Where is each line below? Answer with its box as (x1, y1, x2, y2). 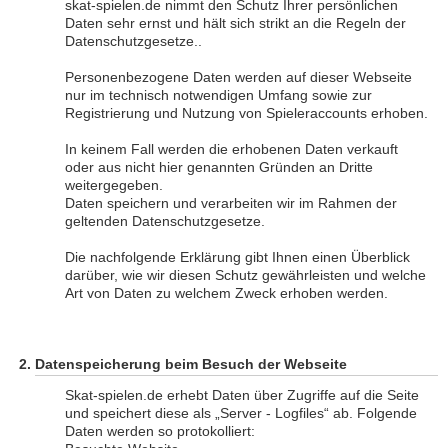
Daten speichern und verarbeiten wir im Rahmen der (65, 195, 397, 211)
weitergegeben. (65, 177, 163, 193)
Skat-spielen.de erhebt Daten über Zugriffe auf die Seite (65, 387, 419, 403)
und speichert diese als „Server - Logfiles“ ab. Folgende (65, 405, 417, 421)
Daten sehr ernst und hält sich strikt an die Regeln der (65, 15, 406, 31)
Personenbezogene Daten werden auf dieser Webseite (65, 69, 412, 85)
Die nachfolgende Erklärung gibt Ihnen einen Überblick (65, 249, 410, 265)
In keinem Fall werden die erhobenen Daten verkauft (65, 141, 398, 157)
